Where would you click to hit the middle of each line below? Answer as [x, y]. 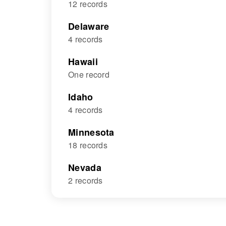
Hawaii [83, 62]
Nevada [85, 167]
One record [89, 74]
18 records [88, 145]
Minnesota [91, 132]
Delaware [89, 26]
